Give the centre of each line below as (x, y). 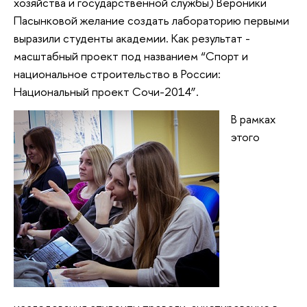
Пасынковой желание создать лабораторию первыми (151, 21)
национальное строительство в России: (117, 74)
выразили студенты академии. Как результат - (132, 38)
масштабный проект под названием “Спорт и (131, 56)
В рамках (253, 119)
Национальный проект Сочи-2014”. (108, 92)
